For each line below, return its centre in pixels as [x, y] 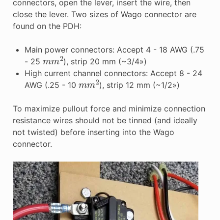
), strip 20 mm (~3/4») [105, 61]
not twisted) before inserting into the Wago [93, 132]
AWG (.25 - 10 [51, 85]
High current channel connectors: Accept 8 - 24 [113, 73]
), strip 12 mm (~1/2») [139, 85]
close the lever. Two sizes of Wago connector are [104, 14]
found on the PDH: [47, 26]
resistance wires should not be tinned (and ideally [105, 120]
